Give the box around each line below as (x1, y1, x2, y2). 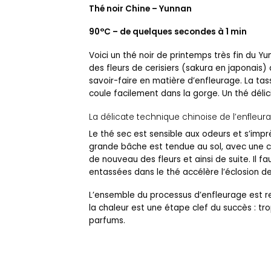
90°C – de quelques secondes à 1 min (89, 26, 247, 38)
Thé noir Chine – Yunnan (89, 2, 192, 15)
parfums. (89, 215, 125, 227)
